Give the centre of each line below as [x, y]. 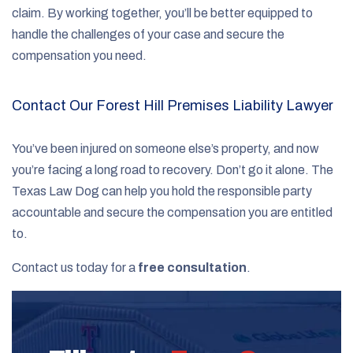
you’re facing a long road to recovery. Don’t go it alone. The [173, 169]
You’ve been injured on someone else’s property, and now [165, 148]
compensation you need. [79, 55]
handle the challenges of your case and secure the [148, 34]
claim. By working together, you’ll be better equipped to [162, 13]
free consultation [192, 267]
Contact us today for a [75, 267]
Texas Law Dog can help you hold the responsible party [162, 191]
